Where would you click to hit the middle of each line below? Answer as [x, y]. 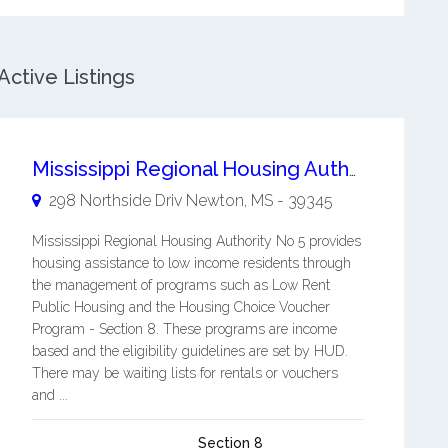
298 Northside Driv [115, 200]
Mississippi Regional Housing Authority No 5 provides [196, 241]
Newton [214, 200]
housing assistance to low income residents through [191, 263]
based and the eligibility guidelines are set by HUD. [189, 351]
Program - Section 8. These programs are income [184, 329]
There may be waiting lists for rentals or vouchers [184, 373]
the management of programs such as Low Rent [180, 285]
